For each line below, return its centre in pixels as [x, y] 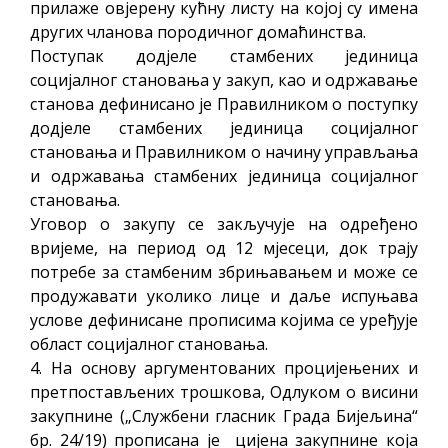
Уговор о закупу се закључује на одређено [224, 223]
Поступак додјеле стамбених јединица [224, 55]
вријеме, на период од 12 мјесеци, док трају [224, 247]
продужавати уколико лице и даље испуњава [224, 295]
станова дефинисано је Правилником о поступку [224, 103]
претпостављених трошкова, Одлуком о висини [224, 391]
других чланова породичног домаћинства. [198, 31]
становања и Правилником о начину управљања [224, 151]
